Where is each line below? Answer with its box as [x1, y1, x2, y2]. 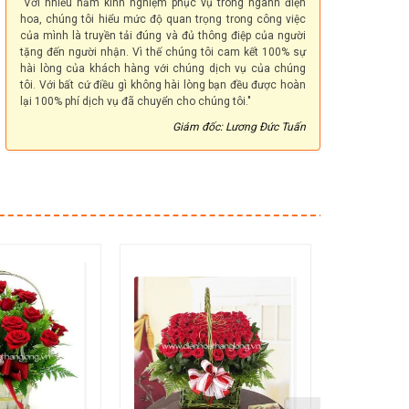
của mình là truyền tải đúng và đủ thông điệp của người [20, 29, 306, 43]
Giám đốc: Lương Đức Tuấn [173, 121, 306, 134]
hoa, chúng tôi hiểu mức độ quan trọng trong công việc [20, 13, 306, 26]
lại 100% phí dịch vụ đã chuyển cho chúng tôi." [20, 95, 251, 109]
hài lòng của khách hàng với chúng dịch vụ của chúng [20, 62, 306, 76]
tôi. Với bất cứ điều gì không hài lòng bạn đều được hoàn [20, 79, 306, 92]
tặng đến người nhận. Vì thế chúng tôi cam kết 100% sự [20, 46, 306, 59]
